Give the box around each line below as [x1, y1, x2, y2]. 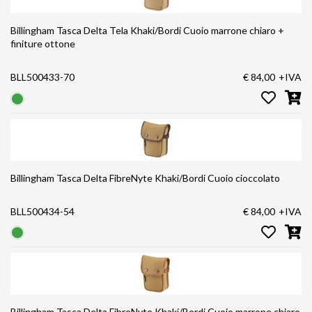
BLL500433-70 [10, 71, 75, 84]
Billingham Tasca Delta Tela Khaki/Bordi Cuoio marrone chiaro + [10, 24, 284, 37]
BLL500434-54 [10, 205, 75, 217]
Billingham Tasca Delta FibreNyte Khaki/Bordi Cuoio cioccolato [10, 171, 280, 184]
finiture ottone [10, 38, 75, 50]
